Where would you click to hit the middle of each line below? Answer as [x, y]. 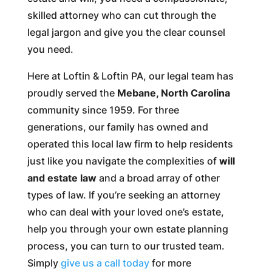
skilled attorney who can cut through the [121, 15]
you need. [50, 49]
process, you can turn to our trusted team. [126, 246]
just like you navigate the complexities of [123, 161]
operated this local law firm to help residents [130, 144]
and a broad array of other [158, 178]
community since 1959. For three [103, 110]
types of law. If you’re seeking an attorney [124, 195]
